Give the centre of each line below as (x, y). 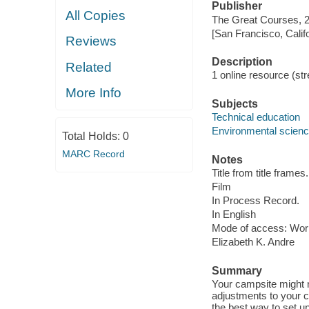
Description (242, 61)
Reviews (91, 41)
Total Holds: (92, 136)
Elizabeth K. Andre (253, 242)
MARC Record (93, 153)
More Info (94, 93)
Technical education (256, 117)
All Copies (96, 15)
